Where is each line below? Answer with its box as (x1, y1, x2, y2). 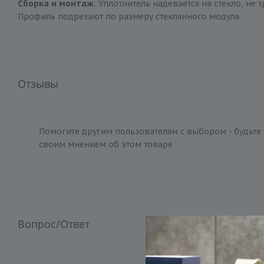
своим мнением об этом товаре (39, 139, 173, 150)
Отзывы (18, 77, 58, 91)
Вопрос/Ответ (18, 217, 90, 231)
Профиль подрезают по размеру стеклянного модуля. (18, 11, 241, 22)
